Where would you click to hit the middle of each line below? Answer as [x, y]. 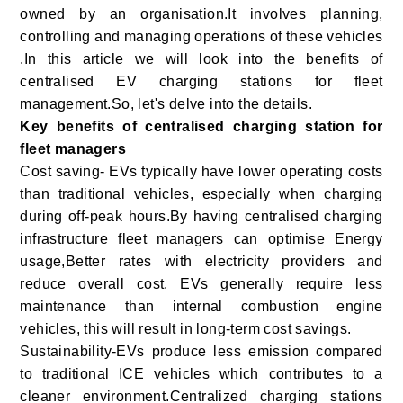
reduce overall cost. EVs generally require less [201, 284]
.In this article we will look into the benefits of [201, 59]
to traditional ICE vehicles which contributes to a [201, 374]
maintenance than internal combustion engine [201, 307]
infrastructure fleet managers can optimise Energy [201, 239]
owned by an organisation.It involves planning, [201, 14]
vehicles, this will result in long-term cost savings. [186, 329]
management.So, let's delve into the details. [166, 104]
